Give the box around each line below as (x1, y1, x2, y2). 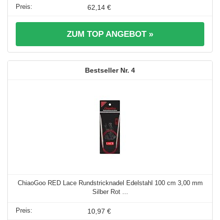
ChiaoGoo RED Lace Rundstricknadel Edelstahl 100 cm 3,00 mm (17, 179, 203, 187)
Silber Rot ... (92, 188, 128, 195)
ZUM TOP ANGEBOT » (67, 29, 153, 39)
